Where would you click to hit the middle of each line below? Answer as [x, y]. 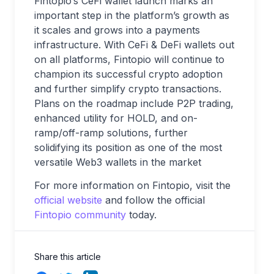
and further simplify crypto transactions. [128, 89]
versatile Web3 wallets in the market [118, 162]
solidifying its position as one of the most [128, 147]
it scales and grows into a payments [117, 30]
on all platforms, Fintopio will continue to [129, 59]
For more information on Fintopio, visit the [132, 185]
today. [141, 215]
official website [68, 200]
